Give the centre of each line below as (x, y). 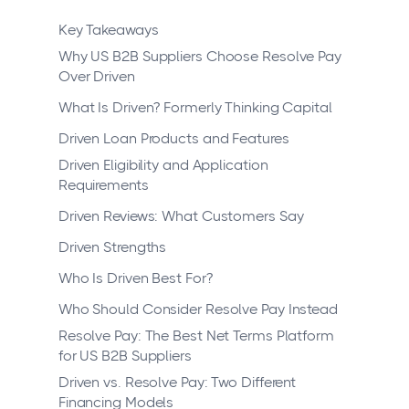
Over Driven (96, 77)
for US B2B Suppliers (125, 356)
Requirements (103, 185)
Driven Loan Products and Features (173, 139)
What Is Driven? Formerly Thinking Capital (195, 108)
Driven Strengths (112, 247)
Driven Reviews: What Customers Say (181, 216)
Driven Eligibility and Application (163, 165)
